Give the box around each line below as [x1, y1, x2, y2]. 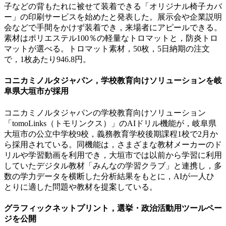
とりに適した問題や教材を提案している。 [4, 182, 157, 191]
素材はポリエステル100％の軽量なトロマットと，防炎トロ [4, 34, 218, 43]
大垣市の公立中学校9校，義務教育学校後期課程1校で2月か [4, 129, 218, 138]
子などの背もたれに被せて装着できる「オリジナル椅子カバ [4, 2, 222, 11]
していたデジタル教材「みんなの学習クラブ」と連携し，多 [4, 161, 222, 170]
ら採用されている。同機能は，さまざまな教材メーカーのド [4, 140, 222, 149]
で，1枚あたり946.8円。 [4, 55, 91, 64]
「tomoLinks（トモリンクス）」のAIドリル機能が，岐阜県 [4, 119, 216, 128]
